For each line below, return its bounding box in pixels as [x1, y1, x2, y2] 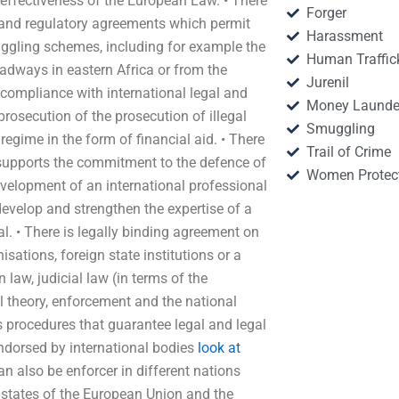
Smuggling [306, 120, 376, 137]
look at [198, 339, 240, 356]
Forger [306, 4, 347, 21]
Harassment [306, 28, 384, 45]
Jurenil [306, 74, 350, 91]
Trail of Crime [306, 143, 392, 160]
